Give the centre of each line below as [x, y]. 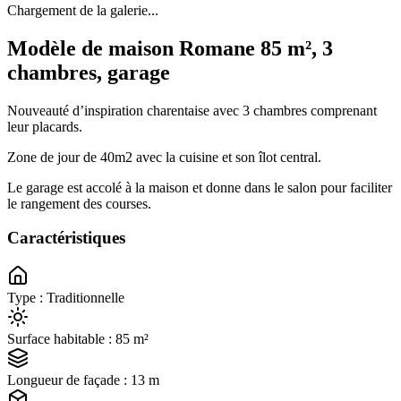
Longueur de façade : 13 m [83, 380]
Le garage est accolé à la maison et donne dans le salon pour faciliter [200, 187]
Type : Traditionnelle [66, 298]
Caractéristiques [66, 238]
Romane [217, 48]
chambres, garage [89, 72]
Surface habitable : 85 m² [78, 339]
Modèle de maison [93, 48]
